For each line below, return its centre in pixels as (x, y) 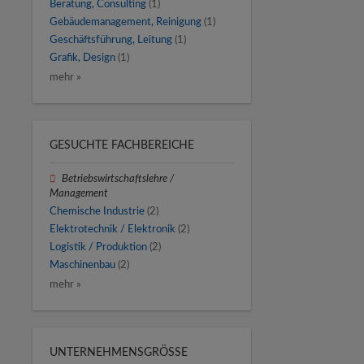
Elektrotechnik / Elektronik (113, 229)
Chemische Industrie (97, 211)
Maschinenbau (82, 265)
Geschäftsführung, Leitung (111, 40)
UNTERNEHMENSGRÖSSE (115, 352)
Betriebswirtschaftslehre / (118, 178)
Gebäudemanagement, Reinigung (126, 22)
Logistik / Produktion (98, 247)
